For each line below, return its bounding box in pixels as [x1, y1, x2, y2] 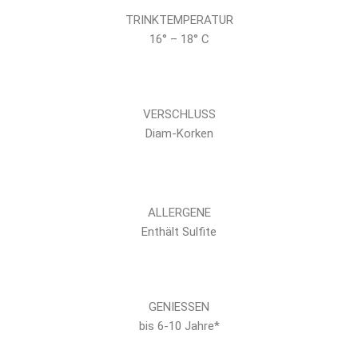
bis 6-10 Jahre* [138, 319, 220, 333]
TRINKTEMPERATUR [125, 13, 233, 27]
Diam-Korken [145, 126, 213, 141]
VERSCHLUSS [142, 107, 216, 121]
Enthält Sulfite [141, 225, 217, 239]
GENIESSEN [149, 300, 209, 314]
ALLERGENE [147, 205, 211, 220]
